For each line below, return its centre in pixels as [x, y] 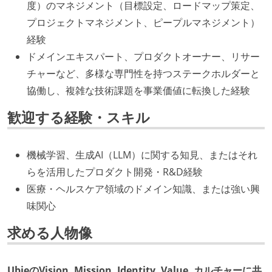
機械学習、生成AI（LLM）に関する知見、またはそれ [142, 155]
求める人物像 [50, 232]
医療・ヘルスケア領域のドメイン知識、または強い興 [143, 189]
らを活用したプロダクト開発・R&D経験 [115, 172]
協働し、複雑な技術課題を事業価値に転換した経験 [138, 91]
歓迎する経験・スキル [79, 117]
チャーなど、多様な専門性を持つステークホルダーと [143, 74]
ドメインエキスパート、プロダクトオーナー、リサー [143, 57]
